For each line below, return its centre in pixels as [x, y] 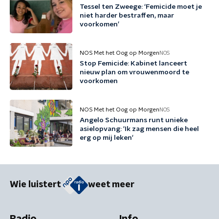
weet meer [111, 185]
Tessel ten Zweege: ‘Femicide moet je [141, 7]
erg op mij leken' [107, 138]
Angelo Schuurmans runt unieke [134, 120]
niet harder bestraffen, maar [127, 16]
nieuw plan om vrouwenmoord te [134, 72]
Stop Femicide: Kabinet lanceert [133, 64]
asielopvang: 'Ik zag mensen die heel [139, 129]
